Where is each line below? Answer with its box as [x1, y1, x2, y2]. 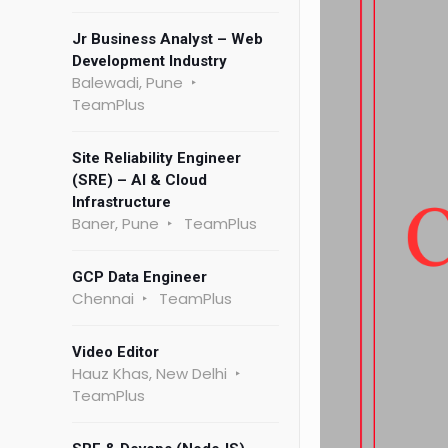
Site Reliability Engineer [72, 149, 241, 167]
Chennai [72, 288, 134, 309]
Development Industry [72, 52, 227, 70]
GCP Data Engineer [72, 268, 207, 286]
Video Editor [72, 343, 159, 361]
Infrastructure [72, 193, 171, 211]
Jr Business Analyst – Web [72, 30, 263, 48]
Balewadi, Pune [72, 72, 183, 93]
